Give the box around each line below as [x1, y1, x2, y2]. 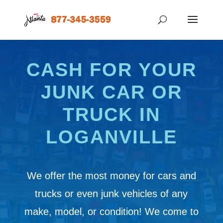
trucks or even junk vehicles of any [35, 188, 188, 199]
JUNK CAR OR [40, 82, 182, 103]
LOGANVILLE [45, 126, 177, 147]
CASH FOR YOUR [26, 59, 197, 80]
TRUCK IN [62, 104, 160, 125]
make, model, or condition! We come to [24, 206, 199, 217]
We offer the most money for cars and [26, 170, 196, 181]
